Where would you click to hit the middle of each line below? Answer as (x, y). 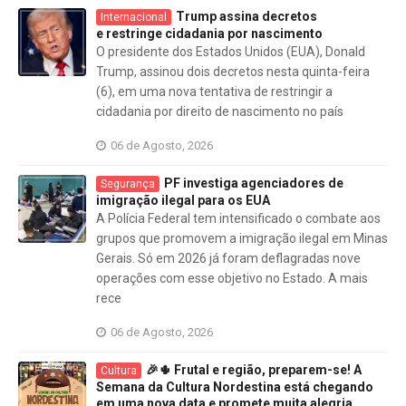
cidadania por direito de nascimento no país (220, 111)
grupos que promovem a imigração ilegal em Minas (242, 238)
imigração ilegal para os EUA (183, 200)
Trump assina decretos (246, 16)
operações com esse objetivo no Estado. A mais (232, 278)
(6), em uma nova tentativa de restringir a (214, 92)
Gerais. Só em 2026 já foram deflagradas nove (228, 258)
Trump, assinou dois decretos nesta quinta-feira (233, 72)
